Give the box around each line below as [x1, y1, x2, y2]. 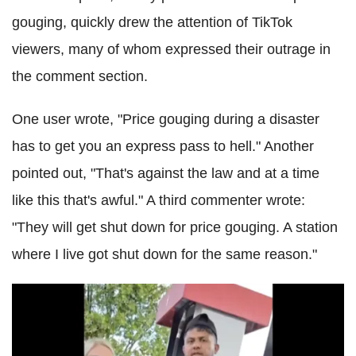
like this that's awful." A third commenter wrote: [12, 192, 305, 209]
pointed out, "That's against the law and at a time [12, 165, 319, 182]
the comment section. [12, 68, 148, 85]
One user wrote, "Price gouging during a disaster [12, 111, 319, 128]
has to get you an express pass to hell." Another [12, 138, 314, 155]
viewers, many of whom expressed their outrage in [12, 41, 331, 58]
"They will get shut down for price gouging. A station [12, 219, 338, 236]
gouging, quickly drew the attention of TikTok [12, 14, 292, 31]
